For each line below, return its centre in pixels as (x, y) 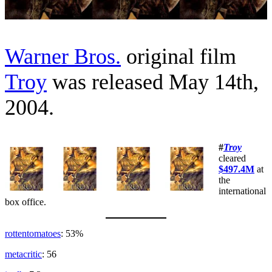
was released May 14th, (153, 82)
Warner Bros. (63, 56)
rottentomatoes (33, 233)
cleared (232, 158)
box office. (25, 202)
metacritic (23, 254)
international (242, 191)
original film (178, 56)
